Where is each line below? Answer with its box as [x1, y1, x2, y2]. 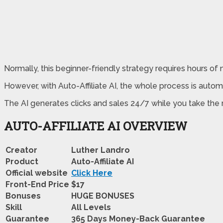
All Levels [71, 202, 111, 212]
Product [5, 156, 38, 166]
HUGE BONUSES [71, 191, 134, 201]
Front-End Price [5, 179, 69, 189]
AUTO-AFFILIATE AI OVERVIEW [4, 117, 187, 134]
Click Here [71, 168, 112, 178]
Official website [5, 168, 68, 178]
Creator [5, 145, 37, 155]
